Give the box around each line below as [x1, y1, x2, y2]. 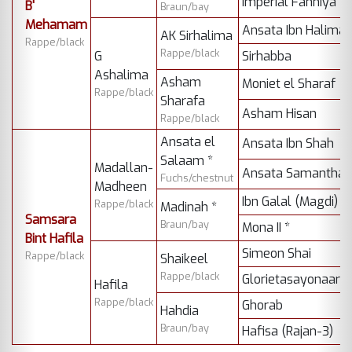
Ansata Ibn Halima [242, 22, 346, 39]
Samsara [25, 211, 76, 229]
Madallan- [94, 159, 153, 177]
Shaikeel [160, 251, 208, 268]
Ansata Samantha [242, 165, 345, 182]
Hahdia [160, 302, 199, 320]
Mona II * [242, 219, 290, 236]
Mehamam [25, 16, 87, 34]
